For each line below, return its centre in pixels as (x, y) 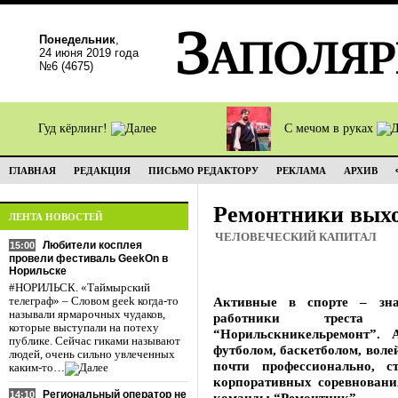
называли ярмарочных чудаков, (87, 314)
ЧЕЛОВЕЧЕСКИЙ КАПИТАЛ (296, 237)
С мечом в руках (330, 128)
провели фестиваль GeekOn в (88, 259)
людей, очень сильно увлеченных (92, 354)
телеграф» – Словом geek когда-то (94, 301)
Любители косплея (92, 245)
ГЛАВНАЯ (32, 171)
